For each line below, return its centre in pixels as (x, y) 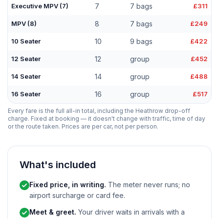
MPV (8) (24, 23)
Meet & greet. (53, 212)
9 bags (142, 41)
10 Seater (26, 41)
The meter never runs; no (148, 185)
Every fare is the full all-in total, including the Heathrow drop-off (99, 111)
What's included (58, 165)
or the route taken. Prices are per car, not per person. (83, 126)
